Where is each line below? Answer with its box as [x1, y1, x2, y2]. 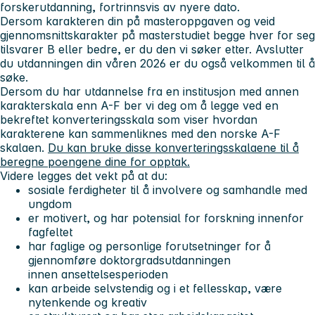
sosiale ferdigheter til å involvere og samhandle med [28, 183, 307, 198]
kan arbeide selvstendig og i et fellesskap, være [28, 281, 282, 296]
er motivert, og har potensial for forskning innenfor [28, 211, 304, 226]
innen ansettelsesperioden [28, 267, 168, 282]
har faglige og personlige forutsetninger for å [28, 239, 271, 254]
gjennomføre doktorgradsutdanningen [28, 253, 231, 268]
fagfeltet [28, 225, 72, 240]
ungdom [28, 197, 72, 212]
